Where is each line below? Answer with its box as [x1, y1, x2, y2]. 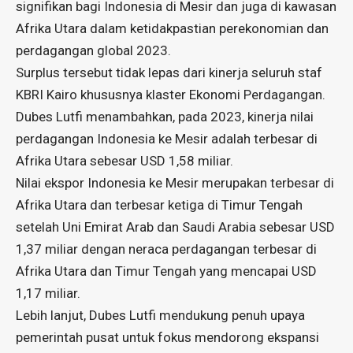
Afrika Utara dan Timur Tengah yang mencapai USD [16, 262, 317, 279]
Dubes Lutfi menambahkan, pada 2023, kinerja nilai [16, 108, 314, 124]
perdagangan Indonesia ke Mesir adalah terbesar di [16, 130, 318, 147]
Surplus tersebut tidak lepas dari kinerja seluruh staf [16, 64, 322, 80]
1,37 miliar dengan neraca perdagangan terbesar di [16, 240, 317, 257]
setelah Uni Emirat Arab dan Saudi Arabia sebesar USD [16, 218, 335, 235]
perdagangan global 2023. [16, 42, 171, 58]
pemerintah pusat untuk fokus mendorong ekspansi [16, 329, 319, 345]
